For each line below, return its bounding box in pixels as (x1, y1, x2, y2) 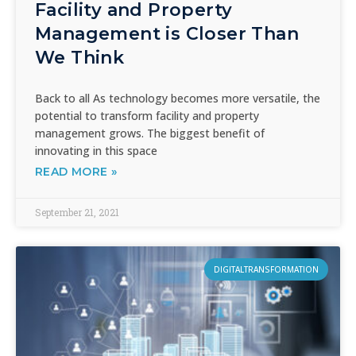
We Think (35, 47, 127, 68)
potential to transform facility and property (35, 108, 259, 123)
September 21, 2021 (35, 206, 119, 219)
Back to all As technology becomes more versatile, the (35, 91, 320, 106)
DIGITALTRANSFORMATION (214, 264, 319, 275)
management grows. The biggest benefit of (35, 126, 265, 141)
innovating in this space (35, 143, 157, 158)
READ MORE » (35, 164, 118, 179)
